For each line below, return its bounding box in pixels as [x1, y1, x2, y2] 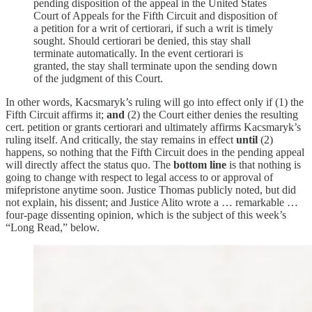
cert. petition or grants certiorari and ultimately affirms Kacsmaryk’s [6, 120, 301, 133]
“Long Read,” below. [6, 221, 100, 233]
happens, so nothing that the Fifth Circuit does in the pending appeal [6, 146, 304, 158]
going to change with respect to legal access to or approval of [6, 171, 273, 183]
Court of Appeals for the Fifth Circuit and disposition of [33, 9, 277, 22]
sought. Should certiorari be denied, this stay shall [33, 34, 251, 47]
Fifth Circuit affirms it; [6, 108, 107, 120]
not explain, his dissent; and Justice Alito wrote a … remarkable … [6, 196, 298, 208]
